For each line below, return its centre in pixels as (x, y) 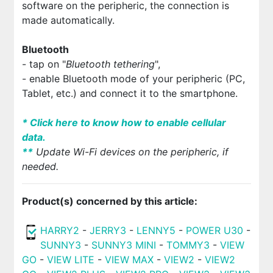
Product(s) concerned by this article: (109, 201)
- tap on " (44, 64)
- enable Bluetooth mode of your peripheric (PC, (133, 79)
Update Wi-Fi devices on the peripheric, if (130, 152)
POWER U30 (214, 231)
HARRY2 (59, 231)
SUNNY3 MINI (123, 245)
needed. (40, 167)
